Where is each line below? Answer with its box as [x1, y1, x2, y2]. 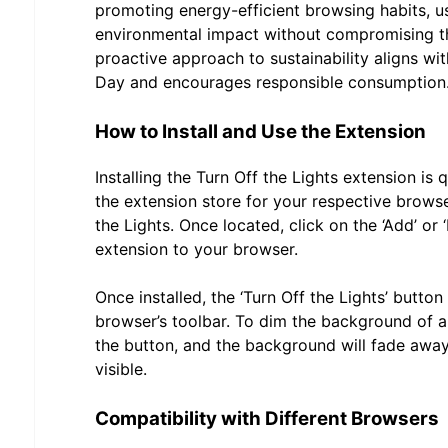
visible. [95, 358, 147, 379]
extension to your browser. [95, 238, 298, 259]
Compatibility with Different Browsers [95, 406, 439, 430]
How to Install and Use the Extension [95, 120, 426, 143]
